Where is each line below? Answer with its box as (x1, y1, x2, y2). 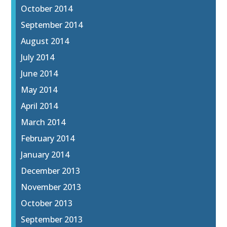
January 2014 (21, 149, 70, 161)
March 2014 (21, 117, 66, 128)
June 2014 (21, 68, 58, 80)
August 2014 (21, 35, 69, 47)
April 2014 (21, 100, 58, 112)
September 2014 (21, 19, 83, 31)
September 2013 (21, 214, 83, 225)
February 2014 (21, 133, 75, 144)
